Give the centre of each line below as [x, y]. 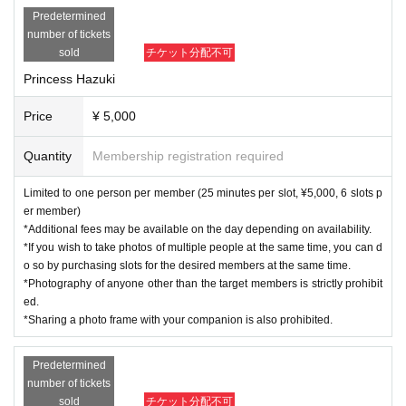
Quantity [48, 155]
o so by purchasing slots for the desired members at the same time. [187, 265]
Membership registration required [188, 155]
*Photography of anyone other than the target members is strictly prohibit [203, 283]
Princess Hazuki [69, 78]
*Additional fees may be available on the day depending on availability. [198, 229]
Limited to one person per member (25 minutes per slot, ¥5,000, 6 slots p [203, 193]
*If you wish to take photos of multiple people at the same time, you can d [203, 247]
